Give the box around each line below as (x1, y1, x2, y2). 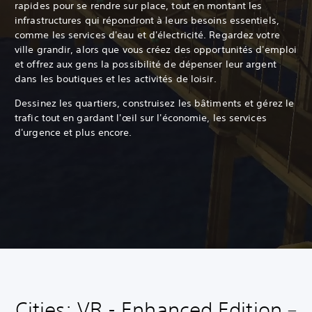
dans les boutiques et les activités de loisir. (15, 72, 217, 85)
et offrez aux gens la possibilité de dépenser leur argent (15, 57, 276, 70)
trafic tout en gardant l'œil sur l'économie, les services (15, 111, 267, 124)
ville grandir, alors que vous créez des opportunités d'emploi (15, 42, 297, 56)
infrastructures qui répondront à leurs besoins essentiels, (15, 13, 279, 26)
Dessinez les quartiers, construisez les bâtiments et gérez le (15, 96, 295, 109)
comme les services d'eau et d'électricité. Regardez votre (15, 28, 280, 41)
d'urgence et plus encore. (15, 125, 132, 139)
